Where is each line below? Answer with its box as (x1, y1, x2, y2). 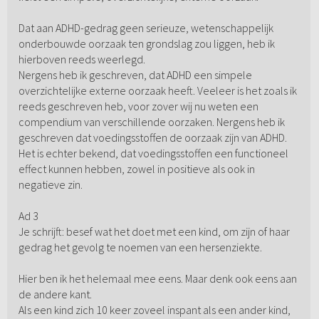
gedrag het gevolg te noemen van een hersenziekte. (18, 240, 262, 255)
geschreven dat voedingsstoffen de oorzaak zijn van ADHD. (18, 130, 287, 145)
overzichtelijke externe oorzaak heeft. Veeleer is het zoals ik (18, 83, 297, 98)
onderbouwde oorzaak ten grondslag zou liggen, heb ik (18, 36, 275, 51)
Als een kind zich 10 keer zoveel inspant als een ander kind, (18, 303, 291, 318)
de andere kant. (18, 287, 92, 302)
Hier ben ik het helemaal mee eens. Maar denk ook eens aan (18, 271, 297, 286)
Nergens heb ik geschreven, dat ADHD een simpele (18, 68, 252, 83)
